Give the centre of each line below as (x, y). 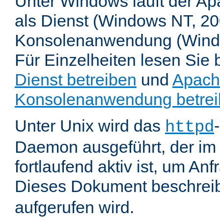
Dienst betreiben (76, 80)
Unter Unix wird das (90, 126)
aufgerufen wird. (74, 207)
